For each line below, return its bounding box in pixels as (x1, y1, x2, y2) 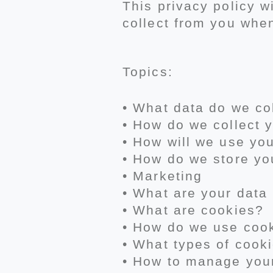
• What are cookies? (122, 203, 264, 217)
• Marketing (122, 169, 203, 183)
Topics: (122, 64, 173, 79)
